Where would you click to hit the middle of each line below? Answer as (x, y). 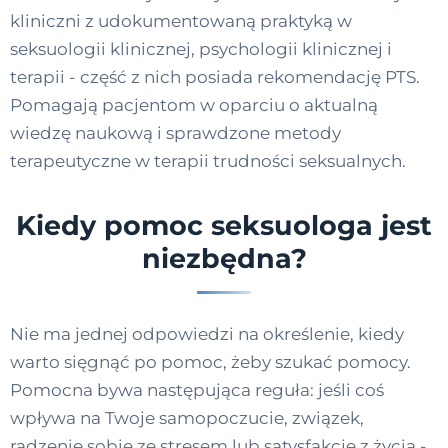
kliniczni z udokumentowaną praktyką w (181, 20)
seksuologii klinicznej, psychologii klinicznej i (201, 48)
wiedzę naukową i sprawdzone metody (175, 132)
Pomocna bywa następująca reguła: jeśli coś (197, 390)
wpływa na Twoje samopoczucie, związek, (187, 418)
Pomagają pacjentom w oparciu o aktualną (194, 104)
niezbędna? (224, 259)
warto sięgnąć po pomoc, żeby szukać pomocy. (210, 362)
